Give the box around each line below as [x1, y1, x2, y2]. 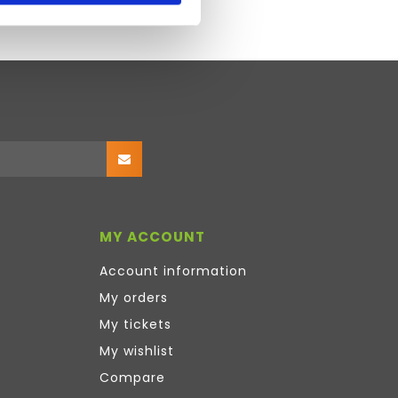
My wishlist [99, 342, 174, 360]
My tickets [99, 315, 171, 333]
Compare [99, 369, 165, 386]
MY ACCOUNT [99, 227, 205, 246]
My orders [99, 289, 168, 306]
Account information [99, 262, 247, 280]
